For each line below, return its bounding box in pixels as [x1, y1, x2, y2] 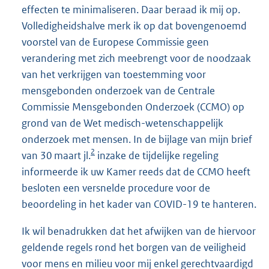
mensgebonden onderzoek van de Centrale [22, 83, 215, 97]
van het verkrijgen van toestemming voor [22, 67, 206, 81]
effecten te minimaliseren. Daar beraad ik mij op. [22, 2, 240, 16]
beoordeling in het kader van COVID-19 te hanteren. [22, 197, 256, 211]
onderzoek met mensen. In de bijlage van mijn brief [22, 132, 252, 146]
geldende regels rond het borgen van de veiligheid [22, 241, 246, 255]
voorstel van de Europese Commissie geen [22, 35, 209, 49]
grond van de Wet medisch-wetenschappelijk [22, 116, 223, 130]
